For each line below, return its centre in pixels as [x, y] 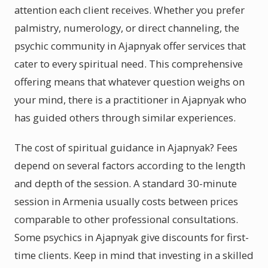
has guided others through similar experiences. [125, 118]
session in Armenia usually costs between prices [126, 201]
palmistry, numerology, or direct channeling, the [127, 28]
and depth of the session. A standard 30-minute [126, 183]
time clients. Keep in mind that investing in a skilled [134, 255]
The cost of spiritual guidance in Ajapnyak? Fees [126, 147]
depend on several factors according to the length [130, 165]
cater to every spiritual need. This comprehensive [129, 64]
